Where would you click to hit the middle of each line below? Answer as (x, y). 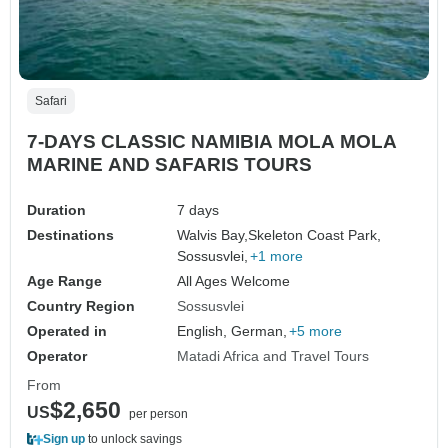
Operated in (67, 331)
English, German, (232, 331)
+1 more (277, 256)
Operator (57, 356)
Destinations (70, 235)
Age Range (64, 281)
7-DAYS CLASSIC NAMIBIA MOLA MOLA (212, 142)
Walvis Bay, (213, 235)
